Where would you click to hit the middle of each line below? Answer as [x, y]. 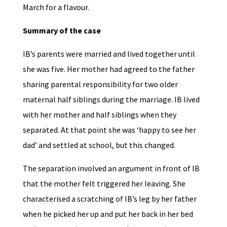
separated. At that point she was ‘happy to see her [109, 130]
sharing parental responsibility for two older [100, 84]
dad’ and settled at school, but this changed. [99, 145]
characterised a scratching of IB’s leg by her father [109, 199]
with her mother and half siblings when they [99, 115]
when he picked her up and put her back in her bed [108, 214]
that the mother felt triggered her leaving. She [104, 183]
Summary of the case [62, 30]
